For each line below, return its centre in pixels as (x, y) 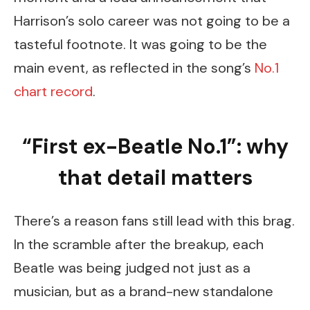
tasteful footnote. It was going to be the (140, 44)
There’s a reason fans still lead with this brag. (154, 220)
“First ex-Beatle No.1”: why (155, 147)
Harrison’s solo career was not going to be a (152, 20)
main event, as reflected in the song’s (134, 67)
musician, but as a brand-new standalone (144, 291)
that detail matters (155, 178)
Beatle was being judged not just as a (132, 267)
